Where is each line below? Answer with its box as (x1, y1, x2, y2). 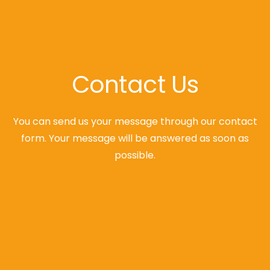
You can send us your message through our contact (13, 115, 257, 129)
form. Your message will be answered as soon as (21, 131, 249, 146)
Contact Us (71, 68, 199, 102)
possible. (115, 148, 155, 163)
